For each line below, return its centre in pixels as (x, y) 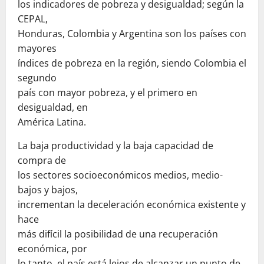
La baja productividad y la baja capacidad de (115, 146)
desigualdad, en (53, 108)
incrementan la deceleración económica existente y (132, 205)
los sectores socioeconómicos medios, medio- (120, 175)
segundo (37, 78)
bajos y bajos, (48, 190)
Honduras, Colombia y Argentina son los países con (132, 34)
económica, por (52, 249)
